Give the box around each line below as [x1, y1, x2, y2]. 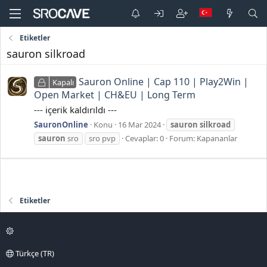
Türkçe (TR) [14, 247, 54, 259]
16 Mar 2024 [118, 119, 161, 130]
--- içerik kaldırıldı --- [34, 104, 117, 116]
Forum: [169, 132, 197, 144]
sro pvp [89, 132, 116, 144]
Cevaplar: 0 [125, 132, 164, 144]
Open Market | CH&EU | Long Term [34, 88, 195, 102]
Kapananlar [197, 132, 237, 144]
